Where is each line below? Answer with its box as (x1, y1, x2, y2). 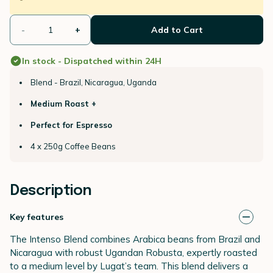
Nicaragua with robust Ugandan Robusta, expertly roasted (10, 247, 257, 258)
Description (10, 183, 92, 199)
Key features (10, 211, 63, 222)
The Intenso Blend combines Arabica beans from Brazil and (10, 233, 260, 245)
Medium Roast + (30, 99, 96, 108)
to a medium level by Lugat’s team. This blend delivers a (10, 260, 248, 272)
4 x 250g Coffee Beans (30, 141, 116, 151)
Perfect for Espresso (30, 120, 112, 130)
